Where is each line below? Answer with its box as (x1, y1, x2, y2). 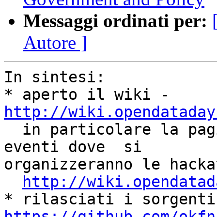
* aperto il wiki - (170, 86, 179, 104)
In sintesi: (4, 68, 105, 86)
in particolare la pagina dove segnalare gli (4, 121, 22, 139)
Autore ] (23, 32, 87, 53)
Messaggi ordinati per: (23, 10, 207, 31)
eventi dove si (4, 138, 142, 156)
